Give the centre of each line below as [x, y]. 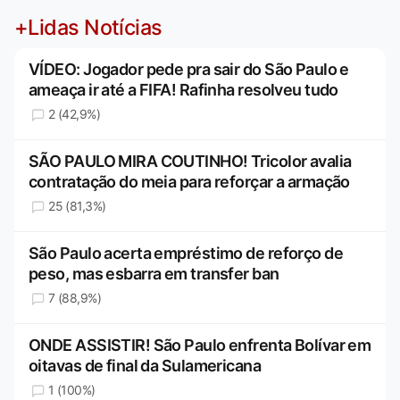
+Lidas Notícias [88, 27]
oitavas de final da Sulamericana [145, 365]
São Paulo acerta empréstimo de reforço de [186, 253]
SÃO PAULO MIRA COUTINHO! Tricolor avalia [190, 161]
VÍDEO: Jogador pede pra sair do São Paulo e [189, 69]
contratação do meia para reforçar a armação [189, 181]
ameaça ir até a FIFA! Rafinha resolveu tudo [183, 89]
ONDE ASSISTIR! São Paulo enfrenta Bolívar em [200, 345]
